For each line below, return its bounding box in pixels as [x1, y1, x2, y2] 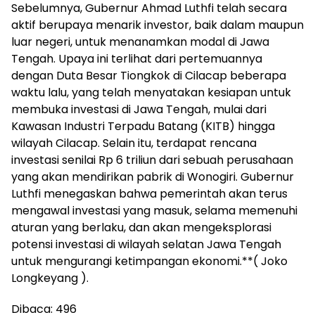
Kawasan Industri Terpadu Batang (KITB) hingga [11, 117, 275, 134]
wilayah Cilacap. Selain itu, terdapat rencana [11, 134, 257, 151]
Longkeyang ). [11, 269, 89, 286]
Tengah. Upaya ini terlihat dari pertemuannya [11, 50, 262, 67]
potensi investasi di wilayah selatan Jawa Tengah [11, 236, 281, 252]
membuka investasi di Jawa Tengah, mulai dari [11, 101, 266, 117]
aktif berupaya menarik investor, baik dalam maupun [11, 16, 304, 33]
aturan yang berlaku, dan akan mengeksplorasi [11, 219, 271, 236]
